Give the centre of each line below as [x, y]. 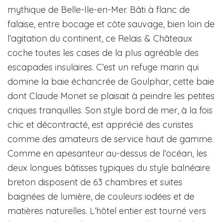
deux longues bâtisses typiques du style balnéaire [109, 167]
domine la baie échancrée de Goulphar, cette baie [111, 81]
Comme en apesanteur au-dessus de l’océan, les [107, 153]
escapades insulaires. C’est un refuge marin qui [103, 67]
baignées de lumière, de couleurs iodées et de [101, 196]
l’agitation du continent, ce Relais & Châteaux [100, 38]
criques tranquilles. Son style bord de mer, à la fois [110, 110]
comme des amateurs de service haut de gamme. [111, 139]
